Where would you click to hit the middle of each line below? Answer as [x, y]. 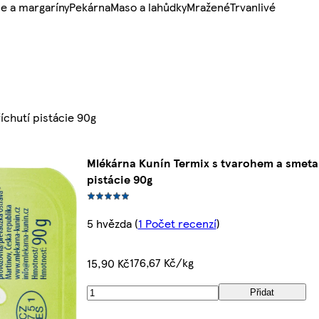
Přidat [262, 292]
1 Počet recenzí [177, 224]
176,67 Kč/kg [161, 263]
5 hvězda [109, 224]
